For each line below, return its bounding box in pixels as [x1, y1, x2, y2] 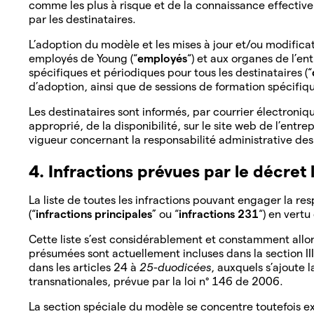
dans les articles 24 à [29, 261, 139, 273]
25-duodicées [139, 261, 211, 273]
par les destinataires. [29, 13, 139, 25]
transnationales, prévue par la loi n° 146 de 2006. [29, 275, 286, 287]
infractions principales [36, 207, 152, 220]
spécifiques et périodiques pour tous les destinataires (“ [29, 66, 312, 78]
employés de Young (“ [29, 52, 137, 64]
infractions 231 [179, 207, 259, 220]
